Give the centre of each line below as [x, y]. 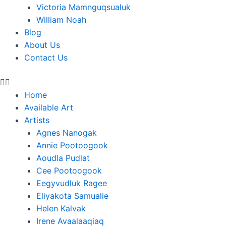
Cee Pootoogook [69, 171]
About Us [42, 45]
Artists [37, 120]
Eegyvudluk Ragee [72, 183]
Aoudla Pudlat [63, 158]
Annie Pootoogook [72, 145]
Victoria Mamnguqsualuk [83, 7]
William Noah [61, 20]
